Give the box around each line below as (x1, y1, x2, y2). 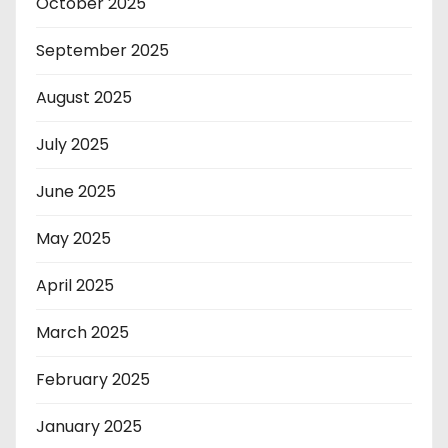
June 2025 (36, 179, 116, 203)
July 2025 (36, 132, 109, 156)
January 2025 (36, 414, 142, 438)
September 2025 (36, 38, 169, 62)
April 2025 (36, 273, 114, 297)
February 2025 (36, 367, 150, 391)
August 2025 (36, 85, 132, 109)
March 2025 (36, 320, 129, 344)
